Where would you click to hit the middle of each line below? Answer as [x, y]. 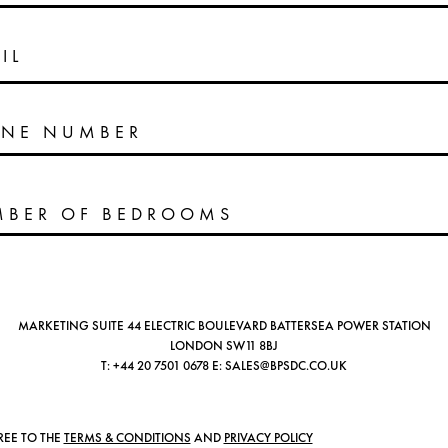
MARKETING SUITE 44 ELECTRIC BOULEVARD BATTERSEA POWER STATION [224, 326]
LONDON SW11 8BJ [224, 346]
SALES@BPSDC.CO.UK [286, 366]
